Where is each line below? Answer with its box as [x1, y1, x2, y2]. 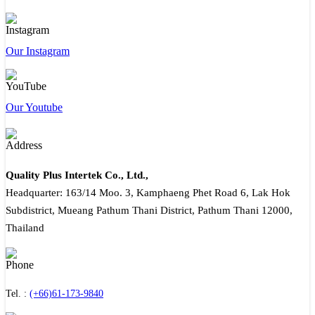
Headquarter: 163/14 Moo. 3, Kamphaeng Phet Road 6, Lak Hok [6, 186, 290, 198]
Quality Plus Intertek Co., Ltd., [6, 169, 148, 181]
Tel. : [6, 288, 30, 299]
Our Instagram [6, 44, 70, 57]
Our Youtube [6, 101, 63, 113]
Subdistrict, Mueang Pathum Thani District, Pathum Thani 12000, [6, 204, 292, 216]
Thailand [6, 221, 44, 233]
